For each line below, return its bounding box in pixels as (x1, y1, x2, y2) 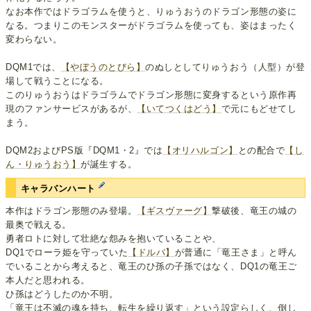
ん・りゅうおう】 (6, 158, 81, 169)
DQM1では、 (6, 61, 61, 72)
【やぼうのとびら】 (60, 61, 146, 72)
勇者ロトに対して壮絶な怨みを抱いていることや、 (6, 233, 221, 244)
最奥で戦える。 (6, 219, 72, 230)
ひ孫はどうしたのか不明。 (6, 289, 119, 300)
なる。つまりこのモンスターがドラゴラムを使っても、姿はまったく (6, 19, 297, 31)
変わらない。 (6, 33, 62, 44)
